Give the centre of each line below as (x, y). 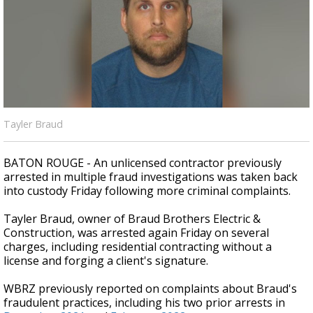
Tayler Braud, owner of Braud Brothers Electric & (132, 219)
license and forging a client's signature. (106, 261)
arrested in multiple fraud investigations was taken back (151, 177)
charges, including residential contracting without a (138, 247)
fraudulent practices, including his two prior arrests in (144, 303)
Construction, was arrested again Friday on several (136, 233)
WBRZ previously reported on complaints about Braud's (150, 289)
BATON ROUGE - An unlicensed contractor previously (143, 163)
